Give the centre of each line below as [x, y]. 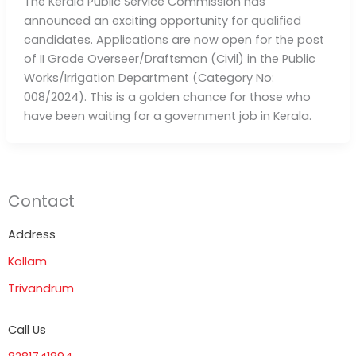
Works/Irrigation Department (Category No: [149, 77]
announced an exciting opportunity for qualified [162, 20]
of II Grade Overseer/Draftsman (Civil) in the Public [169, 58]
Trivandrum [41, 289]
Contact [41, 201]
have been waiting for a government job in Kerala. [167, 116]
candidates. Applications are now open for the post [174, 39]
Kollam [27, 262]
